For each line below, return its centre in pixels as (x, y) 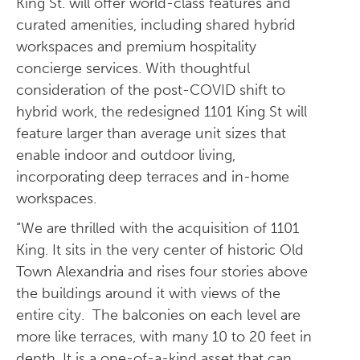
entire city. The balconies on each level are (158, 315)
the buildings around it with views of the (148, 293)
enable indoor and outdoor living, (126, 155)
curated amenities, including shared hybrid (156, 25)
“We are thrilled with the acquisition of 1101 (157, 228)
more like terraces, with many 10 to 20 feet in (164, 337)
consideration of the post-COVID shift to (151, 90)
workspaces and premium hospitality (136, 47)
